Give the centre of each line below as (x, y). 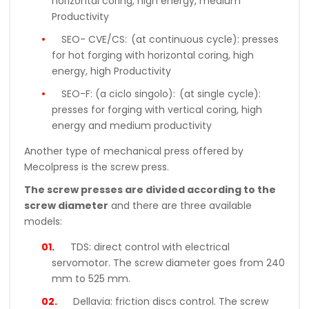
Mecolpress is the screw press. (97, 167)
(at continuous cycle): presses (205, 39)
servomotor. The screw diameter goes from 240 (168, 262)
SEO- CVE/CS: (94, 39)
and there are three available (180, 205)
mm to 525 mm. (91, 278)
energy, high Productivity (111, 71)
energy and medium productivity (132, 125)
